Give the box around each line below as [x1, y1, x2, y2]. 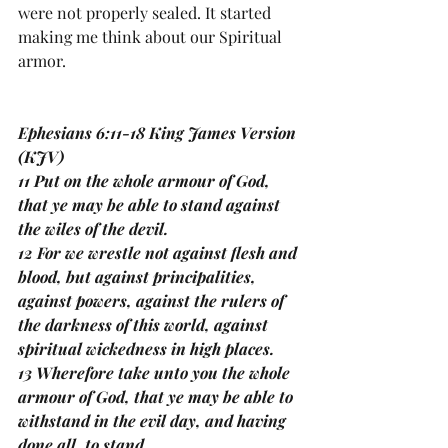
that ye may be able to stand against [18, 194, 284, 216]
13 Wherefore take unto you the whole [18, 362, 294, 384]
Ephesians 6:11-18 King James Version [18, 122, 300, 144]
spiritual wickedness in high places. [18, 338, 274, 360]
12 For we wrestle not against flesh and [18, 242, 301, 264]
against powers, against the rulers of [18, 290, 288, 312]
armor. [18, 50, 70, 72]
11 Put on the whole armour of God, [18, 170, 274, 192]
